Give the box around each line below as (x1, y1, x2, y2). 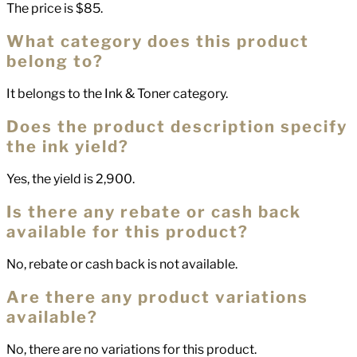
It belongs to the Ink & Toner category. (6, 86, 228, 101)
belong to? (6, 51, 104, 71)
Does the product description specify (6, 116, 347, 136)
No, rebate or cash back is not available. (6, 257, 237, 272)
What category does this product (6, 31, 309, 51)
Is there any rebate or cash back (6, 202, 301, 222)
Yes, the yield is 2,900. (6, 171, 135, 186)
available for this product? (6, 222, 249, 241)
